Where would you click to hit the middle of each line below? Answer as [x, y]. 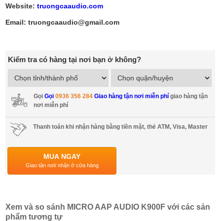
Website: [21, 6]
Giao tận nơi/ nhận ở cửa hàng [62, 166]
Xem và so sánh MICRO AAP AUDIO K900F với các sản [108, 207]
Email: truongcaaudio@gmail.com [63, 22]
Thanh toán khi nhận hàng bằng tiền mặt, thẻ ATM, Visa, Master [121, 127]
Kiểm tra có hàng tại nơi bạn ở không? [75, 60]
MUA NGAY [62, 157]
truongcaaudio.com [70, 6]
